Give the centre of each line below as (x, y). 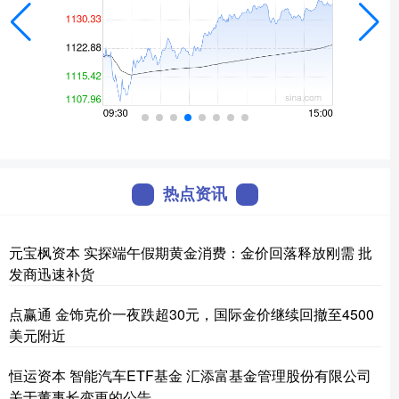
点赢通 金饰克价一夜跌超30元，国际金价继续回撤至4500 (191, 314)
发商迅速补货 (52, 274)
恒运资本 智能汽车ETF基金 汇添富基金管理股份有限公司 (190, 375)
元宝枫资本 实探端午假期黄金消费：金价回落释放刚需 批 (191, 252)
